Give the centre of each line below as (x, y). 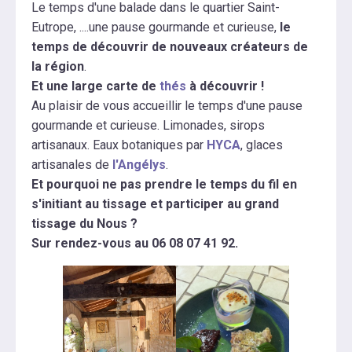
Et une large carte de (95, 86)
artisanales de (72, 165)
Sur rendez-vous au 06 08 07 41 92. (135, 244)
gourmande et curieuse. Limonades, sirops (148, 126)
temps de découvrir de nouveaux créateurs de (170, 47)
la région (58, 67)
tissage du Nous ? (84, 224)
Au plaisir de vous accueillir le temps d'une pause (167, 106)
